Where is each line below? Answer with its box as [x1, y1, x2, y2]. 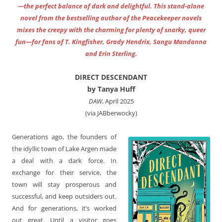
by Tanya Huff [87, 84, 135, 94]
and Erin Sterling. [85, 49, 137, 58]
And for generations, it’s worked [12, 203, 116, 213]
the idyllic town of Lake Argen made [12, 144, 116, 153]
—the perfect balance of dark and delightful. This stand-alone [18, 1, 204, 10]
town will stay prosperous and [12, 179, 116, 189]
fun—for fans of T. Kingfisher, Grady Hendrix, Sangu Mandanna [15, 37, 207, 46]
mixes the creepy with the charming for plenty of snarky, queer [16, 25, 206, 34]
